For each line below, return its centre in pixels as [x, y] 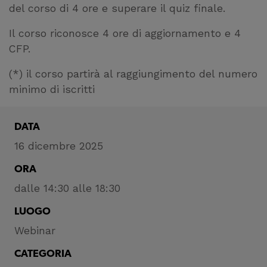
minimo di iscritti [52, 89]
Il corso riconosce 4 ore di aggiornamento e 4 [125, 33]
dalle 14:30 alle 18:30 [67, 188]
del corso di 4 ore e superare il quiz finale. [117, 8]
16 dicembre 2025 [59, 146]
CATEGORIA [43, 254]
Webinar [35, 231]
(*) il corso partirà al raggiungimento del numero [133, 74]
